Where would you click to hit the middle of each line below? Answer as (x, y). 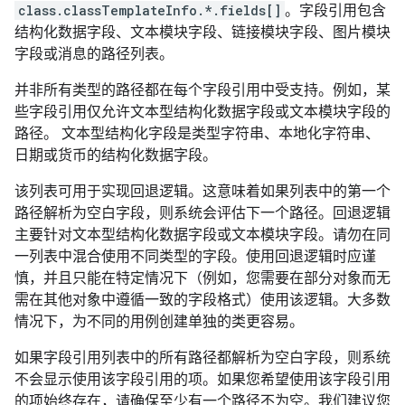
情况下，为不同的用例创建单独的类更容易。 (159, 321)
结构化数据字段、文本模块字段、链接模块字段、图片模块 (202, 32)
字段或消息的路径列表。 (94, 54)
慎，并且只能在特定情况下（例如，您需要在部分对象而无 (202, 278)
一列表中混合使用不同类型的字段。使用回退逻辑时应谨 (195, 256)
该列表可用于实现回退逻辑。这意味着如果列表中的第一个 (202, 191)
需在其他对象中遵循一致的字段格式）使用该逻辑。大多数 (202, 300)
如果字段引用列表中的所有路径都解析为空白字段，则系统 (202, 358)
